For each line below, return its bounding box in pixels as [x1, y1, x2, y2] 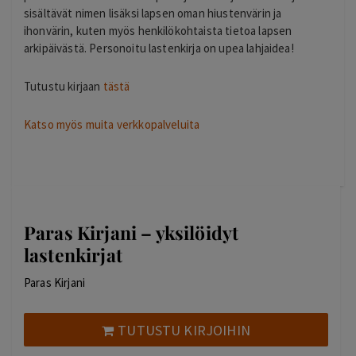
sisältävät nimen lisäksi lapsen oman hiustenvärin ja [24, 5, 282, 21]
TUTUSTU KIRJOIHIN [118, 320, 250, 339]
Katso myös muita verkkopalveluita [24, 117, 200, 132]
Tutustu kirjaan [24, 78, 103, 94]
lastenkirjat [24, 242, 122, 268]
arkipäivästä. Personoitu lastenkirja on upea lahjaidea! [24, 40, 294, 56]
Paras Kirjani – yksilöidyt [24, 220, 239, 246]
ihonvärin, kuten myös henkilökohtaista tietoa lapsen [24, 22, 292, 38]
